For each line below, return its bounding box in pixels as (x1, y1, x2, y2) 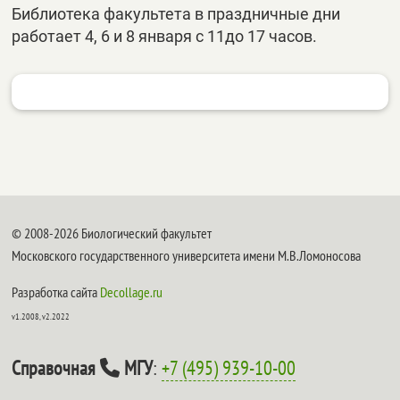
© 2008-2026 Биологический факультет (12, 224, 212, 242)
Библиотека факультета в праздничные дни (12, 4, 341, 23)
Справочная (12, 355, 101, 380)
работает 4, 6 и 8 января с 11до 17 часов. (12, 27, 318, 46)
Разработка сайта (12, 283, 101, 301)
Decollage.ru (100, 283, 163, 301)
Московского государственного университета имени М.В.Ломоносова (12, 246, 362, 264)
